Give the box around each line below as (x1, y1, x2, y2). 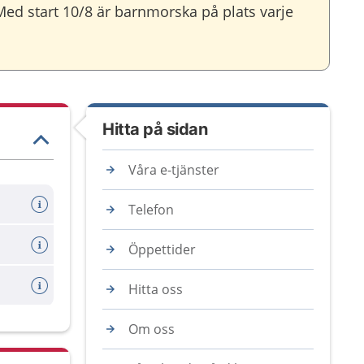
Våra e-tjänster (128, 161, 219, 179)
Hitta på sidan (102, 119, 207, 139)
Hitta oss (128, 280, 183, 298)
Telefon (128, 201, 174, 219)
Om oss (128, 320, 175, 338)
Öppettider (128, 240, 196, 258)
